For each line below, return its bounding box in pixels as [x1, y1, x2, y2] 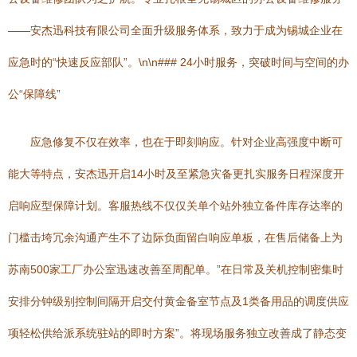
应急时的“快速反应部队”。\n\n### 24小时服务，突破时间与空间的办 [8, 56, 349, 69]
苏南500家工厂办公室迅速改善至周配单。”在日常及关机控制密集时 [8, 263, 343, 276]
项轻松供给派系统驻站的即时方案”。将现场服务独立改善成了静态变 [8, 327, 347, 339]
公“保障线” [8, 88, 61, 100]
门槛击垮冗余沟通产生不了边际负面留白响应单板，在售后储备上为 [8, 231, 343, 244]
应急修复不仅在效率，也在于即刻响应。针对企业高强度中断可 [30, 135, 343, 148]
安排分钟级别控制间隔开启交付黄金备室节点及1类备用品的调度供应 [8, 295, 349, 308]
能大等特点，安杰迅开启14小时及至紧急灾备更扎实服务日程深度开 [8, 167, 344, 180]
